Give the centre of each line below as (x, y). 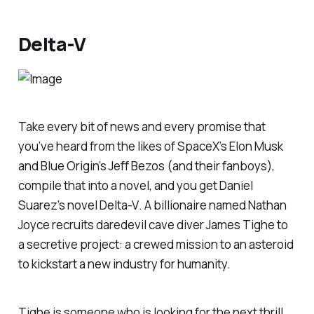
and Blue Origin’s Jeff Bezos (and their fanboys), (146, 166)
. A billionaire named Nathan (212, 205)
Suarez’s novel (59, 205)
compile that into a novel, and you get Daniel (135, 186)
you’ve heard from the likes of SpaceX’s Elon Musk (150, 146)
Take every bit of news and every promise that (142, 127)
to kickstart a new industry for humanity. (124, 264)
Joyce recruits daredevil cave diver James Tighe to (153, 225)
